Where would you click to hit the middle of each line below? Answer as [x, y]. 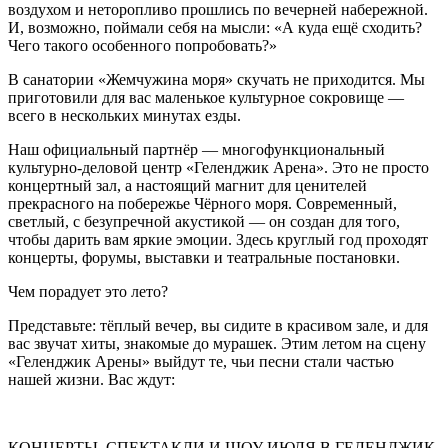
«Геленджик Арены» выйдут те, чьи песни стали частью [201, 361]
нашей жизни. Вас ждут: [91, 379]
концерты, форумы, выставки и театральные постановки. [204, 257]
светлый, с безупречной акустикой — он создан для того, [204, 221]
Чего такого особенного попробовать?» [142, 45]
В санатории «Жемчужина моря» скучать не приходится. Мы [216, 79]
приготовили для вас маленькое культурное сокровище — [206, 97]
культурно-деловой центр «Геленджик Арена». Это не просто [218, 167]
